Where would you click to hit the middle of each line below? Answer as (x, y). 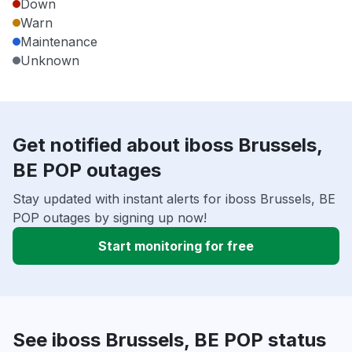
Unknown (50, 61)
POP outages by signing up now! (110, 218)
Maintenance (59, 42)
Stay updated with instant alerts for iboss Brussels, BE (174, 199)
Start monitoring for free (176, 246)
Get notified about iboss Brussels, (167, 145)
